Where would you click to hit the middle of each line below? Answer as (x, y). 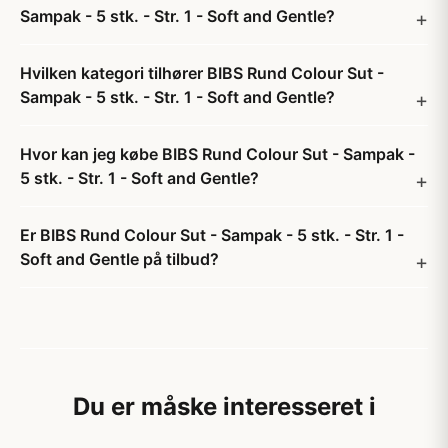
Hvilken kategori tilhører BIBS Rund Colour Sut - (202, 73)
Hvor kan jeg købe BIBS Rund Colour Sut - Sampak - (217, 154)
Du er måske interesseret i (224, 406)
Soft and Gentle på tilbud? (119, 259)
